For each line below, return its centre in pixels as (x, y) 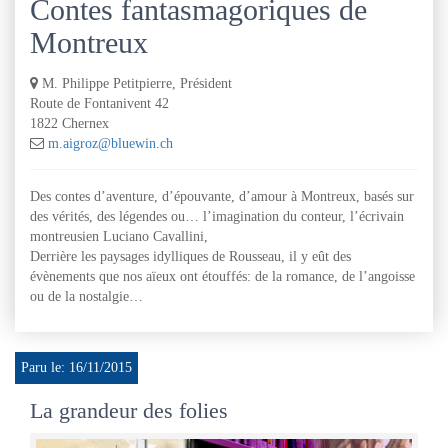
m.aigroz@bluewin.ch (110, 143)
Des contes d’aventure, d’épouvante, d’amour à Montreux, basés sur (222, 196)
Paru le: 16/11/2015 (76, 367)
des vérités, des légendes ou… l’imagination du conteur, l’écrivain (217, 216)
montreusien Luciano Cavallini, (119, 236)
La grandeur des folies (129, 410)
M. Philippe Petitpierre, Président (137, 83)
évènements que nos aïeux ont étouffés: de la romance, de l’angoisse (222, 276)
